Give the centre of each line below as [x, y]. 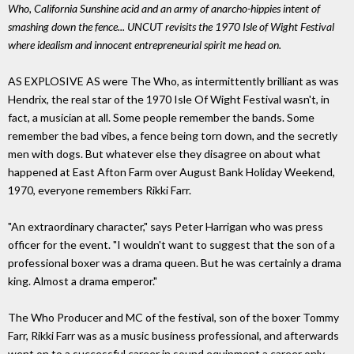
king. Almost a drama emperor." [83, 281]
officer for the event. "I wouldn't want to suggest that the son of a [171, 245]
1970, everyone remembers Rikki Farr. [100, 190]
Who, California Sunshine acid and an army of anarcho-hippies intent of [164, 9]
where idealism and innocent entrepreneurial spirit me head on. [145, 45]
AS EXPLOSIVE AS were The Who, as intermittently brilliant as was [173, 81]
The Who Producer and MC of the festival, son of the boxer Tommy [173, 318]
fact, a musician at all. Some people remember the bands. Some [161, 118]
